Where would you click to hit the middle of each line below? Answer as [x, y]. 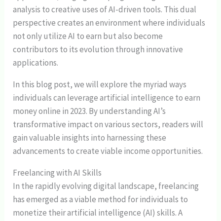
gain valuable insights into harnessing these [90, 138]
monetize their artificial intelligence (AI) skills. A [98, 213]
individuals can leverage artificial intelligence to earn [107, 98]
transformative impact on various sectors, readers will [108, 125]
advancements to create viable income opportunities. [108, 151]
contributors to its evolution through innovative [98, 50]
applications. [36, 63]
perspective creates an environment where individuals [109, 23]
